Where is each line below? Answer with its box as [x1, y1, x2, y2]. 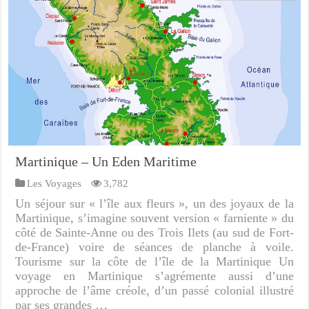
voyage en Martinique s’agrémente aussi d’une [15, 268, 294, 283]
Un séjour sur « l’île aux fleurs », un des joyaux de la [15, 196, 294, 210]
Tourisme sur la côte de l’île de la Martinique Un [15, 254, 294, 268]
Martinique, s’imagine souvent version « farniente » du [15, 210, 294, 225]
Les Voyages [27, 177, 82, 189]
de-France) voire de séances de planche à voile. [15, 239, 294, 254]
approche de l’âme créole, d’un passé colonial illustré [15, 283, 294, 297]
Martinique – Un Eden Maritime [15, 153, 197, 169]
